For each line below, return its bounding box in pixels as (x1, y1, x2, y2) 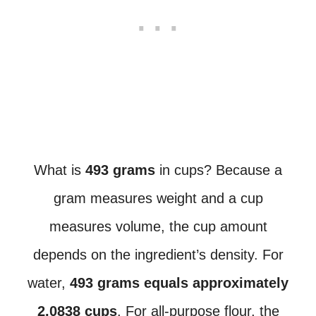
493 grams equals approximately (70, 275, 288, 291)
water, (28, 275, 70, 291)
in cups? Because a (155, 162, 282, 178)
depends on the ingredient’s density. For (32, 247, 284, 262)
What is (34, 162, 85, 178)
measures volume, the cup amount (49, 219, 267, 234)
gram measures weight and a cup (53, 190, 263, 206)
